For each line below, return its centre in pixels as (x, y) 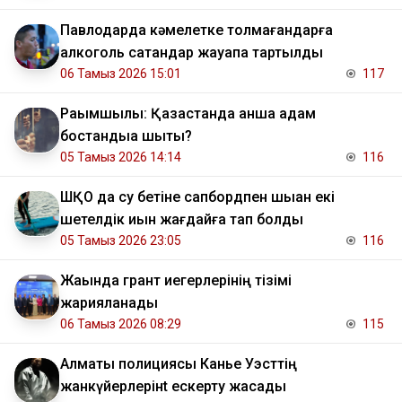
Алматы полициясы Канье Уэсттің (179, 364)
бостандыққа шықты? (126, 136)
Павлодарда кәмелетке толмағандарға (197, 31)
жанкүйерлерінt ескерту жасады (173, 387)
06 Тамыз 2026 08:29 (121, 324)
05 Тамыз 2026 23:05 (121, 241)
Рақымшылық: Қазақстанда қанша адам (188, 114)
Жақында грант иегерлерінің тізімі (176, 281)
